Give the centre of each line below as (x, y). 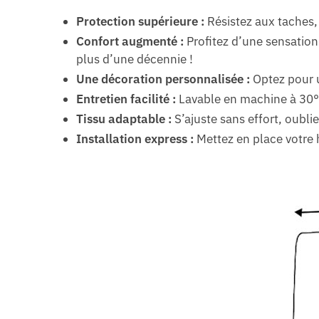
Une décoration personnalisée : (163, 79)
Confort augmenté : (130, 41)
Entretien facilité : (126, 99)
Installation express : (135, 138)
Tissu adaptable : (124, 119)
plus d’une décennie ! (135, 59)
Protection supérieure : (141, 21)
